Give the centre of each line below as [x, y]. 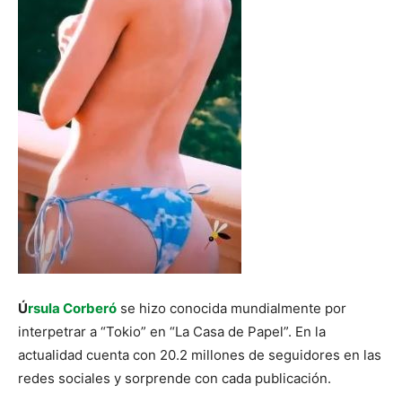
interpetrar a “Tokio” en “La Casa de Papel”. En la [172, 332]
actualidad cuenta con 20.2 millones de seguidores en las [200, 355]
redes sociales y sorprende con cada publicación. [175, 378]
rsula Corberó [72, 308]
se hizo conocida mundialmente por [232, 308]
